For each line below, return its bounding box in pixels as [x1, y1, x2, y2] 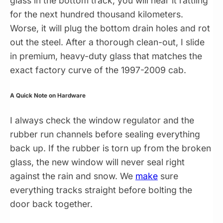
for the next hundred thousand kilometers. [10, 9, 183, 20]
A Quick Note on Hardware [10, 92, 86, 99]
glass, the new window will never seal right [10, 157, 185, 168]
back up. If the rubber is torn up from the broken [10, 143, 211, 154]
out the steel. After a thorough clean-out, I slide [10, 37, 205, 48]
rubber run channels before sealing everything [10, 129, 200, 140]
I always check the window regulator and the [10, 115, 194, 126]
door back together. [10, 199, 93, 210]
